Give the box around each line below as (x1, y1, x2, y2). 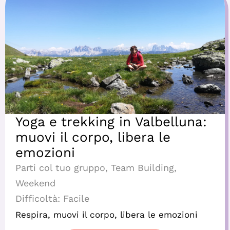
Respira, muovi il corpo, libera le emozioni (15, 209, 198, 220)
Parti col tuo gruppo (15, 162, 105, 174)
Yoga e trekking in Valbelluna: (15, 114, 207, 130)
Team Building (111, 162, 174, 174)
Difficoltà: (15, 193, 60, 204)
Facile (63, 193, 89, 204)
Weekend (15, 178, 55, 189)
